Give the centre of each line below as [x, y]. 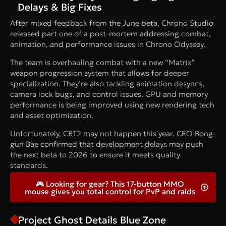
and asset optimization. [52, 115]
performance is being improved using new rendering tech [112, 104]
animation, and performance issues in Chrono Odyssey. [108, 44]
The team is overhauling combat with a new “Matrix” [102, 62]
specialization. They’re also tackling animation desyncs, [107, 83]
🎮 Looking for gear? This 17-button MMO [110, 184]
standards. [29, 165]
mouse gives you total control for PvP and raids [110, 191]
